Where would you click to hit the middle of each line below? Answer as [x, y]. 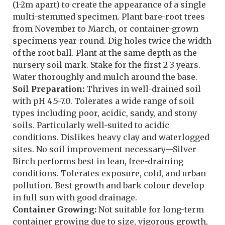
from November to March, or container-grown [105, 29]
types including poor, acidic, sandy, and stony [105, 113]
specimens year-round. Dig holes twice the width [112, 41]
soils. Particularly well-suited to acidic [91, 125]
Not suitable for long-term [150, 210]
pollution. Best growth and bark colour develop [108, 186]
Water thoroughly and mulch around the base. [105, 77]
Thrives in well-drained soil [143, 89]
